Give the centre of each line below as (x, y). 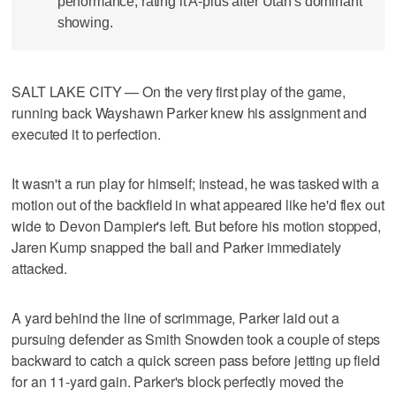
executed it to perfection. (86, 133)
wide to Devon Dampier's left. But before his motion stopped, (196, 225)
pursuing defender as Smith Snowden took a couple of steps (196, 339)
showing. (85, 23)
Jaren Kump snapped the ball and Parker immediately (177, 247)
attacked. (40, 268)
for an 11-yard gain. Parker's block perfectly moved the (178, 381)
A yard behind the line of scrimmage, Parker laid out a (175, 317)
